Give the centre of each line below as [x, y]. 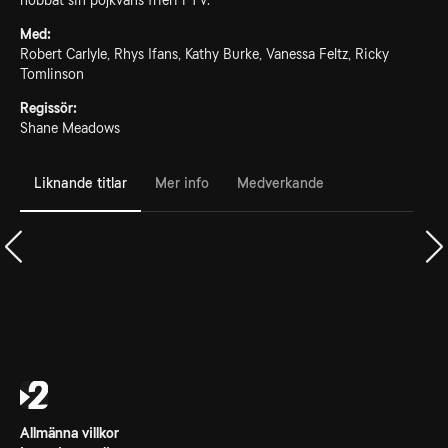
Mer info [182, 182]
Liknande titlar [80, 182]
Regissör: [48, 108]
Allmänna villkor [69, 433]
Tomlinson [52, 74]
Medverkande [280, 182]
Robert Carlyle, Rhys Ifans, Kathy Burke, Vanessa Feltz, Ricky [204, 54]
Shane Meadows [70, 128]
